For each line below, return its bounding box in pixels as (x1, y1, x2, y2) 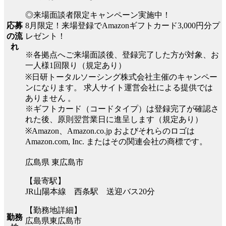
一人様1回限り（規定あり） (25, 61, 126, 70)
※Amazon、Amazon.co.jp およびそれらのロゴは (25, 126, 195, 135)
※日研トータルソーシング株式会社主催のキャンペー (25, 72, 217, 81)
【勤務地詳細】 (25, 205, 82, 214)
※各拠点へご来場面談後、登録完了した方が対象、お (25, 50, 219, 59)
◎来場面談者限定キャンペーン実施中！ (25, 10, 171, 19)
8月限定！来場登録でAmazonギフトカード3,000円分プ (25, 21, 220, 30)
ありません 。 (25, 93, 76, 102)
